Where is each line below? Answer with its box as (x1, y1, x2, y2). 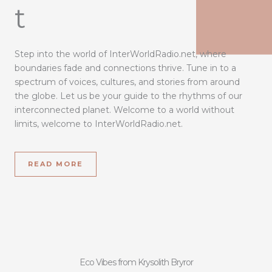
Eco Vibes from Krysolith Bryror (79, 256, 193, 268)
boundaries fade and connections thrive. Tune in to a (15, 62, 236, 73)
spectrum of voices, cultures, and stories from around (15, 76, 240, 87)
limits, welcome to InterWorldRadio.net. (15, 118, 183, 129)
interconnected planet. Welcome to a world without (15, 104, 234, 115)
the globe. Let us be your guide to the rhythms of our (15, 90, 242, 101)
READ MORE (28, 159, 83, 168)
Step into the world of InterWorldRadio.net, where (15, 48, 226, 59)
